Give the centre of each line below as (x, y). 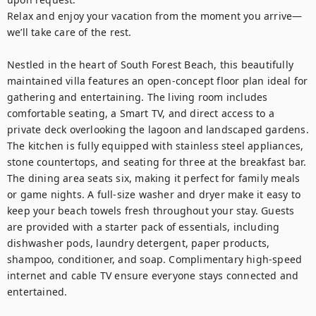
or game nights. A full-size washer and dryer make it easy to (154, 194)
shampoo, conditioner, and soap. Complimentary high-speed (155, 259)
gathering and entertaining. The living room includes (138, 97)
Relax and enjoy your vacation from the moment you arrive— (155, 16)
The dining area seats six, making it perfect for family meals (154, 178)
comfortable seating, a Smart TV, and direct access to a (141, 113)
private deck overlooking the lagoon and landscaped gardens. (158, 129)
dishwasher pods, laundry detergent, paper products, (139, 243)
